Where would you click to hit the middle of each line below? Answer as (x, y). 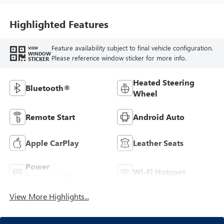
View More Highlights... (49, 196)
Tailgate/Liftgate (57, 177)
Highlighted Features (59, 23)
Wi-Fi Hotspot (159, 172)
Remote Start (50, 117)
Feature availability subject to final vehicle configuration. (132, 48)
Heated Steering (164, 82)
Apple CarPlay (52, 143)
